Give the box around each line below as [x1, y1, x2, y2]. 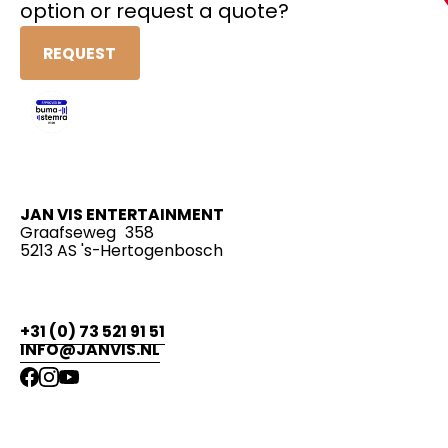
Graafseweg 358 [19, 221, 154, 245]
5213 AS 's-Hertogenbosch [19, 239, 223, 263]
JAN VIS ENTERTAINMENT [19, 203, 224, 227]
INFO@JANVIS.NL [19, 338, 160, 362]
